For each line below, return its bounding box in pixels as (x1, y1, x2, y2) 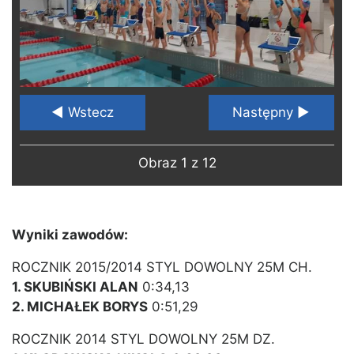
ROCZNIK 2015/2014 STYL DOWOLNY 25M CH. (12, 259, 312, 276)
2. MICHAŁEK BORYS (12, 299, 148, 315)
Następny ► (232, 104, 311, 121)
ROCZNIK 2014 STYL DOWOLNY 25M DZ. (12, 331, 275, 348)
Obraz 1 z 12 (137, 155, 217, 171)
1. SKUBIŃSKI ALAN (12, 279, 138, 296)
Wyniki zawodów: (12, 227, 128, 243)
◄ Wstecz (51, 104, 115, 121)
